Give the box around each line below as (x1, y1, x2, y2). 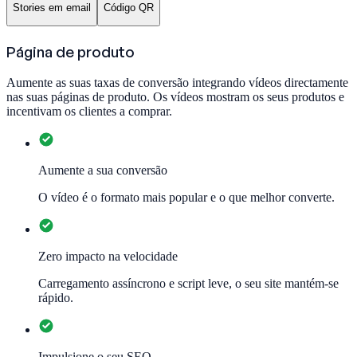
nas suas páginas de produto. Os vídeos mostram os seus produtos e (6, 90, 344, 104)
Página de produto (6, 41, 135, 61)
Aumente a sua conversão (38, 163, 167, 178)
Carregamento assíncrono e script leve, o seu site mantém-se (38, 277, 339, 291)
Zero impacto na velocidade (38, 249, 178, 264)
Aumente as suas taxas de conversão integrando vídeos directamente (6, 76, 348, 90)
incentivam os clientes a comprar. (6, 104, 172, 119)
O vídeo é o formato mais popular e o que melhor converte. (38, 190, 335, 205)
